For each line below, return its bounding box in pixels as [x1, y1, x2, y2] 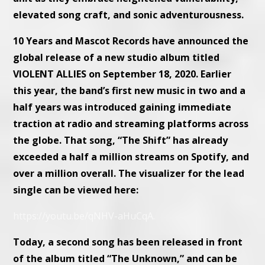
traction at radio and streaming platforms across [13, 117, 249, 131]
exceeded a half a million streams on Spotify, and [13, 150, 250, 164]
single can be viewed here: [13, 183, 139, 197]
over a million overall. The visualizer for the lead [13, 167, 245, 180]
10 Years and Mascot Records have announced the [13, 34, 249, 48]
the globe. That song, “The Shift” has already [13, 134, 228, 147]
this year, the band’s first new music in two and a [13, 84, 246, 98]
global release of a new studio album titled [13, 51, 220, 64]
